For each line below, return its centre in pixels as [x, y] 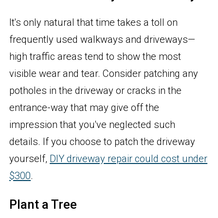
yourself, [30, 159]
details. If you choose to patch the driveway [102, 142]
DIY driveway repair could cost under [129, 159]
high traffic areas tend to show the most [95, 57]
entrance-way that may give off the [84, 108]
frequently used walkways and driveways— [102, 40]
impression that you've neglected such [92, 125]
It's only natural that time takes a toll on [94, 23]
